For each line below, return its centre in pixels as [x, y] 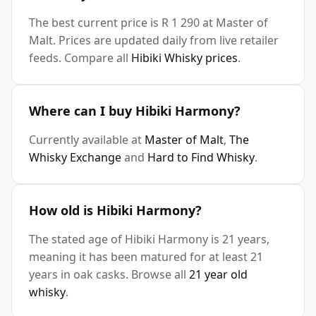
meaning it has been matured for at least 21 [146, 257]
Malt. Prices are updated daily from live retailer [154, 41]
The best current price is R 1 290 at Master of [148, 23]
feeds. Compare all [80, 58]
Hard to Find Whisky [201, 158]
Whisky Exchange [75, 158]
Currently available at [87, 140]
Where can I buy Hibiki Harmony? [135, 111]
